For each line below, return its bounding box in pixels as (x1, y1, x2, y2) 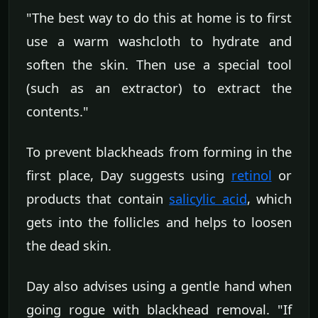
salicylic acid (169, 190, 247, 208)
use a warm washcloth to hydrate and (26, 32, 292, 50)
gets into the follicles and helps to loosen (26, 213, 292, 231)
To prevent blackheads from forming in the (26, 143, 292, 161)
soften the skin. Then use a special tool (26, 55, 292, 74)
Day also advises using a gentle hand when (26, 277, 292, 295)
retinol (231, 166, 272, 185)
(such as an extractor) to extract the (26, 79, 292, 97)
